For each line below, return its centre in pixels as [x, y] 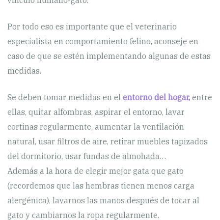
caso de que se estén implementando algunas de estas [109, 56]
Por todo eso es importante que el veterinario [92, 26]
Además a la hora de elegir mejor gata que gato [96, 171]
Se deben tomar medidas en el [64, 97]
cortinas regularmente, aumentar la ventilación [96, 126]
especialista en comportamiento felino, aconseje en [103, 41]
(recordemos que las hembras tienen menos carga [101, 185]
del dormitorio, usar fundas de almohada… [87, 156]
